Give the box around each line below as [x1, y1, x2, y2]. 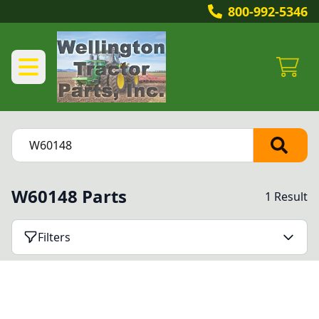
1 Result [265, 189, 308, 204]
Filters [38, 229, 70, 245]
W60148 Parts [11, 184, 127, 208]
